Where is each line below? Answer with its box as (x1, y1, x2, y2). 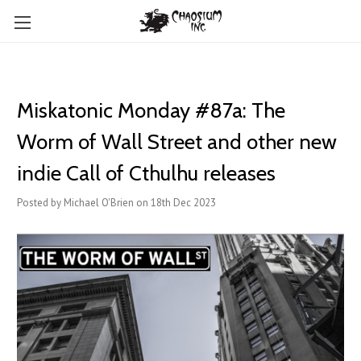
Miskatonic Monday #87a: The (17, 98, 285, 123)
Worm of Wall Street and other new (17, 129, 337, 155)
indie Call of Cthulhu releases (17, 160, 276, 186)
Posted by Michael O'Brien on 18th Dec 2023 (17, 196, 216, 210)
